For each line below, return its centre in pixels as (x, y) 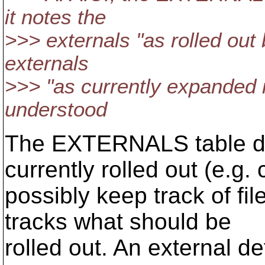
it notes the (55, 17)
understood (56, 109)
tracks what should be (118, 222)
